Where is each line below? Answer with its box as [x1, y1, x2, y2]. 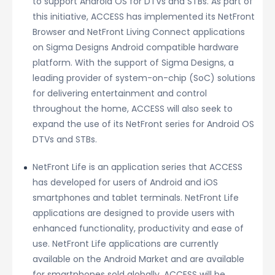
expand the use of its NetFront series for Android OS [33, 118, 254, 130]
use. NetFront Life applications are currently [33, 238, 219, 250]
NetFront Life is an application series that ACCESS [33, 161, 242, 173]
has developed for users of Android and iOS [33, 176, 218, 188]
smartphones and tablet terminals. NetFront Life [33, 192, 239, 204]
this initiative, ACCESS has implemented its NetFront [33, 10, 255, 23]
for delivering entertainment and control [33, 87, 207, 99]
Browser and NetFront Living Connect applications [33, 26, 245, 38]
